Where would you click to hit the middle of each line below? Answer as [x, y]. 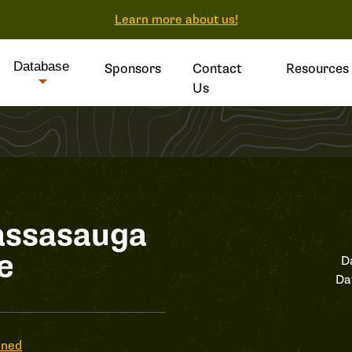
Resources [317, 69]
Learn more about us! [176, 20]
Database [42, 66]
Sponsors [132, 69]
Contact [217, 69]
